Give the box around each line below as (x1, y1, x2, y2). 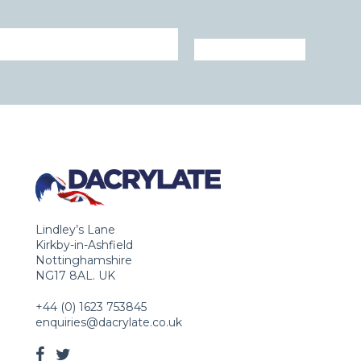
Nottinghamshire (35, 252, 133, 268)
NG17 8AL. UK (35, 268, 116, 283)
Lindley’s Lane (35, 222, 116, 237)
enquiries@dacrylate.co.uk (35, 314, 183, 330)
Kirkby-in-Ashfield (35, 237, 134, 252)
